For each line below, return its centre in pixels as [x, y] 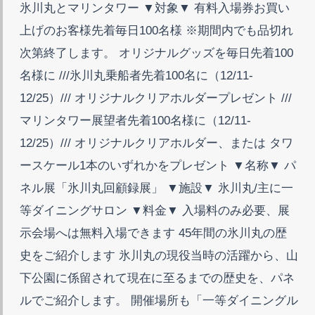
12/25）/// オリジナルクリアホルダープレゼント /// [156, 98]
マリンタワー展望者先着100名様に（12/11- [135, 120]
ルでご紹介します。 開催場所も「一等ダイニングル [159, 300]
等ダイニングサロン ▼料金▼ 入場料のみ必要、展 [155, 210]
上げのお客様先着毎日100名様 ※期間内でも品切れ [156, 30]
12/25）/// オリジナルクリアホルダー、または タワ [156, 143]
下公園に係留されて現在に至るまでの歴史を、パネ [157, 278]
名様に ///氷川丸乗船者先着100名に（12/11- [136, 75]
